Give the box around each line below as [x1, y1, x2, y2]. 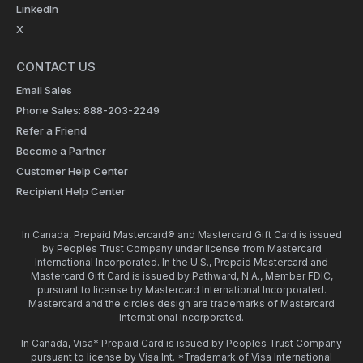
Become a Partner [16, 144, 106, 158]
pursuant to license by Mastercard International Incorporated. [36, 284, 327, 297]
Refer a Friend [16, 124, 87, 138]
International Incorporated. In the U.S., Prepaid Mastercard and [35, 256, 328, 269]
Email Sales [16, 83, 72, 97]
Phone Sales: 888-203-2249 [16, 104, 160, 117]
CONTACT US [16, 59, 96, 75]
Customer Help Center [16, 164, 128, 178]
